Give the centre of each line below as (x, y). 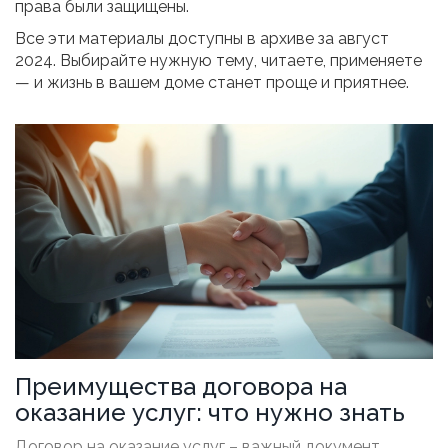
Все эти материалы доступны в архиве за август (202, 39)
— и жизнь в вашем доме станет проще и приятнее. (212, 83)
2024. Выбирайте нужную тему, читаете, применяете (218, 61)
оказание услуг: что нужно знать (210, 413)
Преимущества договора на (181, 387)
